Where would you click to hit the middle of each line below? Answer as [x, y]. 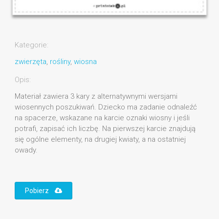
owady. [26, 150]
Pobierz [40, 191]
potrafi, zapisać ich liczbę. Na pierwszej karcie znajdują [105, 129]
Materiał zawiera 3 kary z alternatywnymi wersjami [96, 97]
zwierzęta [31, 62]
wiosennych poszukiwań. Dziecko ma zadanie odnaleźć [106, 107]
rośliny [60, 62]
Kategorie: [32, 45]
